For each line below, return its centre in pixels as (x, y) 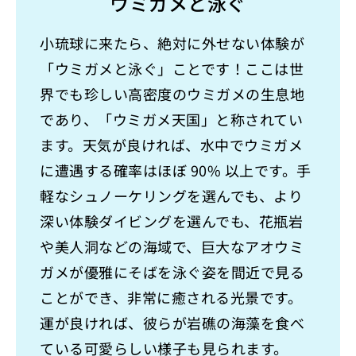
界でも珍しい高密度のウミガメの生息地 (172, 94)
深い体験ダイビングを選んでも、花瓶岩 (171, 221)
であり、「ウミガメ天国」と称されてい (171, 120)
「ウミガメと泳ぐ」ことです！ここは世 (172, 69)
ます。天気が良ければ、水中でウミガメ (171, 145)
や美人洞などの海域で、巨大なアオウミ (172, 247)
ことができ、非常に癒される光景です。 (171, 298)
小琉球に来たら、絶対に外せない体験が (172, 43)
